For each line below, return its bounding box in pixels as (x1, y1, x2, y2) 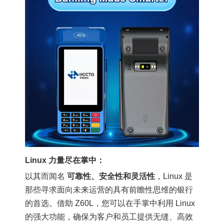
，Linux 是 (155, 172, 192, 180)
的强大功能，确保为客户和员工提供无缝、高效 (25, 212, 193, 221)
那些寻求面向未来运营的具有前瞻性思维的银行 (25, 185, 193, 194)
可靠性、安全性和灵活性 (67, 172, 155, 180)
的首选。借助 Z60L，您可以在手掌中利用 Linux (25, 199, 195, 207)
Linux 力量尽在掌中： (25, 156, 104, 164)
